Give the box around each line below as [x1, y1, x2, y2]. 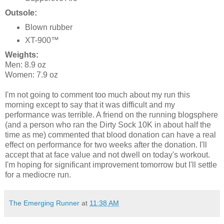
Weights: [5, 50, 38, 59]
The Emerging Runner [9, 198, 79, 207]
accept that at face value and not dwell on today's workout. [5, 150, 210, 159]
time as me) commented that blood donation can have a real [5, 130, 216, 139]
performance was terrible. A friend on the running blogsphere [5, 110, 218, 119]
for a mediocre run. [5, 170, 71, 179]
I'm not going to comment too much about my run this [5, 90, 190, 99]
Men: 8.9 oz [5, 60, 46, 69]
